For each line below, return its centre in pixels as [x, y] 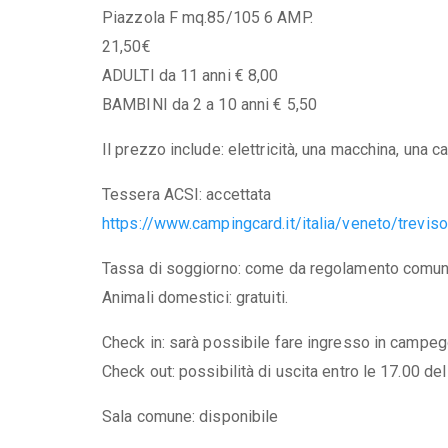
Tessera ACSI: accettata [187, 194]
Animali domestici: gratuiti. [195, 297]
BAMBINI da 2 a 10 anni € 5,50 [209, 104]
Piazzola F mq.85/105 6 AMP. [207, 17]
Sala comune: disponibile [190, 416]
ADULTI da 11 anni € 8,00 [190, 75]
